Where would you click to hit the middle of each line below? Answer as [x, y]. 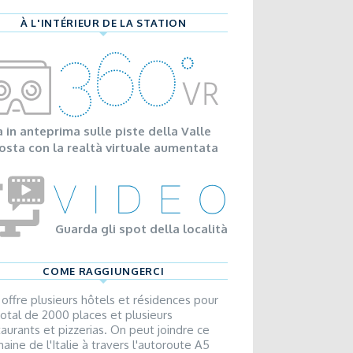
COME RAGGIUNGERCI [104, 271]
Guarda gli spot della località [141, 229]
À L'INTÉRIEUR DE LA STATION [104, 23]
